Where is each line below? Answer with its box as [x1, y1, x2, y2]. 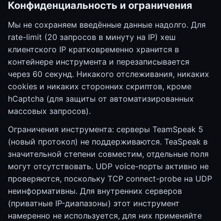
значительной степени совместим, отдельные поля [8, 149, 209, 159]
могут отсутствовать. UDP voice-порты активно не [8, 161, 209, 171]
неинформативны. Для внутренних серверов [8, 186, 182, 196]
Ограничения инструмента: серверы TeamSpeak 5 [8, 124, 203, 134]
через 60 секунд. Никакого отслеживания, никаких [8, 69, 209, 79]
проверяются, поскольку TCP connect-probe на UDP [8, 174, 212, 184]
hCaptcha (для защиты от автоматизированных [8, 94, 194, 104]
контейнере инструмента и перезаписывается [8, 57, 189, 67]
